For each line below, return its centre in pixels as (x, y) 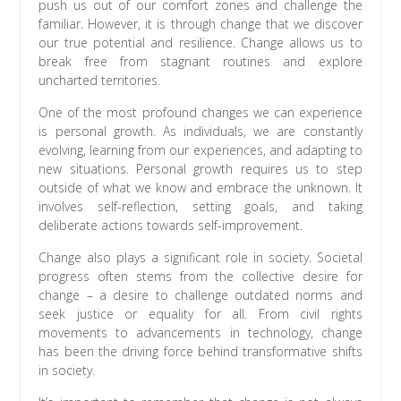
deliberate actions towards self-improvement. (171, 226)
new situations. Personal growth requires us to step (200, 169)
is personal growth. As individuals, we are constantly (200, 132)
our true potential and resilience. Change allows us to (200, 43)
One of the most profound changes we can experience (200, 113)
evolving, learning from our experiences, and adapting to (200, 150)
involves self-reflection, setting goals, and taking (200, 207)
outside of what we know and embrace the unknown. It (200, 188)
